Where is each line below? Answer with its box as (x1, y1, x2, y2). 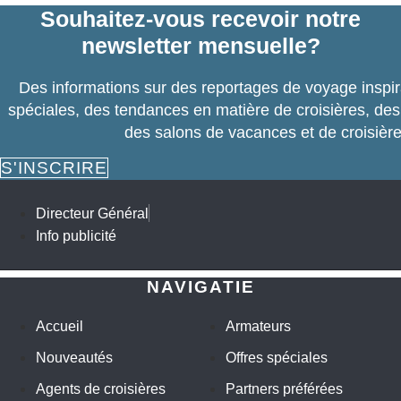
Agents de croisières (36, 381, 166, 397)
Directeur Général (36, 206, 149, 222)
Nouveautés (36, 350, 113, 366)
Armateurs (226, 319, 291, 335)
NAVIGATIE (146, 277, 255, 297)
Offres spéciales (226, 350, 328, 366)
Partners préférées (226, 381, 343, 397)
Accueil (36, 319, 83, 335)
